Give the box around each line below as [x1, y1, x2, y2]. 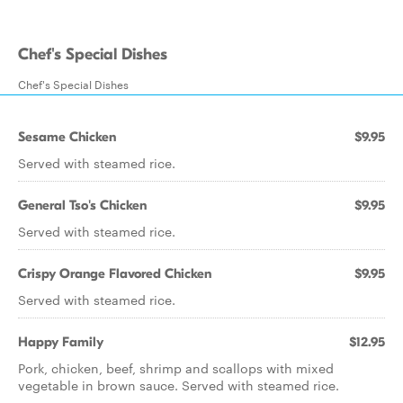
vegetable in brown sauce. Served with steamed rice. [18, 376, 339, 394]
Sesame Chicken [18, 129, 116, 145]
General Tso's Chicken [18, 197, 147, 213]
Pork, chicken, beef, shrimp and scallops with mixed [18, 359, 334, 377]
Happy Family [18, 334, 103, 350]
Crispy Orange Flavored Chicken [18, 265, 211, 282]
